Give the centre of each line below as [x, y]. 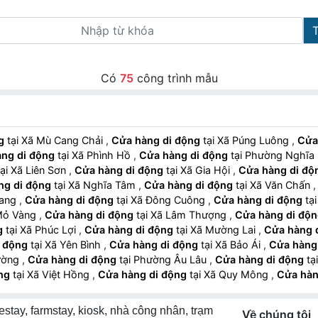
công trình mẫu [175, 78]
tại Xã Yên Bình [74, 245]
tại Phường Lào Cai [208, 304]
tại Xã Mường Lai [224, 230]
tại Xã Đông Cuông [169, 200]
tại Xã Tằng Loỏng [122, 289]
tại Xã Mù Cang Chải [64, 140]
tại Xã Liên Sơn [40, 170]
